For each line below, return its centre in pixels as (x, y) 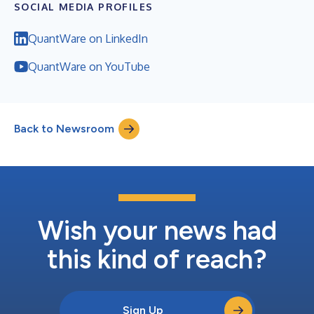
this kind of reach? (157, 259)
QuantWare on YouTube (89, 66)
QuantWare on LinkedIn (88, 38)
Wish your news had (157, 230)
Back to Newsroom (64, 128)
